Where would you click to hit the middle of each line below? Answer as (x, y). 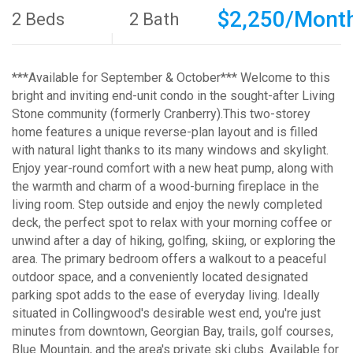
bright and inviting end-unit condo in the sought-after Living (173, 96)
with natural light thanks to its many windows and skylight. (170, 150)
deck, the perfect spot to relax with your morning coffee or (172, 223)
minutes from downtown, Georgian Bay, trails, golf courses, (173, 331)
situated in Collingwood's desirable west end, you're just (166, 313)
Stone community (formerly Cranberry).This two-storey (161, 114)
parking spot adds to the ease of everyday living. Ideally (166, 295)
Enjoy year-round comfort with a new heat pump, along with (173, 168)
